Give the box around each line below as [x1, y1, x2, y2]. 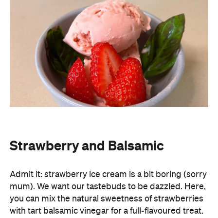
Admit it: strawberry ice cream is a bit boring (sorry [10, 170, 207, 179]
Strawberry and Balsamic [10, 138, 164, 153]
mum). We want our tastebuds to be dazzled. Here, [10, 182, 206, 191]
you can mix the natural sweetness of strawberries [10, 195, 203, 203]
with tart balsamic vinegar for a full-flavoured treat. [10, 207, 203, 216]
